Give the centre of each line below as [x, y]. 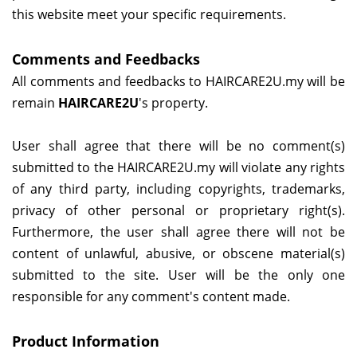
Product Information [86, 341]
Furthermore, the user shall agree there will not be [178, 232]
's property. [173, 103]
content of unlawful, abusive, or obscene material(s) [178, 254]
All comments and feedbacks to [107, 82]
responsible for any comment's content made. [151, 297]
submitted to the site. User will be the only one [178, 275]
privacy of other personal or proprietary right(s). [178, 211]
